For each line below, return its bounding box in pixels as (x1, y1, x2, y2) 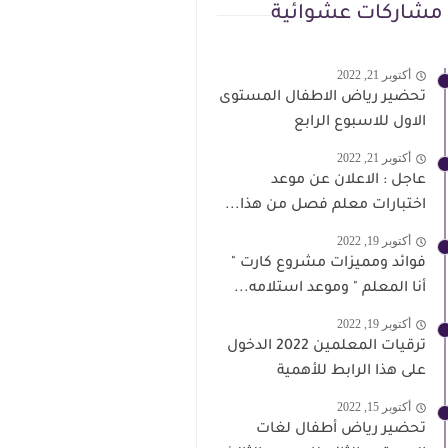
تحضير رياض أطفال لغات (256, 422, 426, 438)
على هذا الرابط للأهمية (277, 364, 426, 380)
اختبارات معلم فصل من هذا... (225, 198, 426, 214)
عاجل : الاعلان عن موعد (271, 173, 426, 189)
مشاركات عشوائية (271, 4, 443, 26)
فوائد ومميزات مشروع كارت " (231, 256, 426, 272)
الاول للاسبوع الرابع (294, 115, 426, 131)
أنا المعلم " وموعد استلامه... (234, 281, 426, 297)
